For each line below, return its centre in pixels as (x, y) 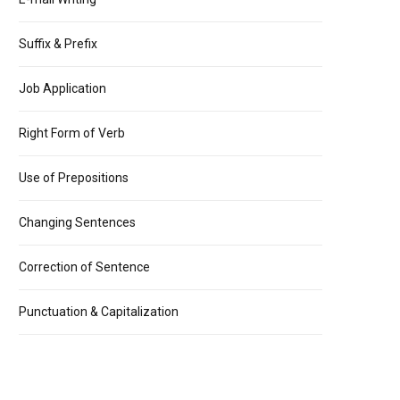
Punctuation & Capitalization (99, 312)
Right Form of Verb (72, 133)
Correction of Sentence (84, 267)
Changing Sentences (77, 222)
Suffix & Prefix (58, 44)
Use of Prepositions (74, 178)
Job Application (62, 88)
